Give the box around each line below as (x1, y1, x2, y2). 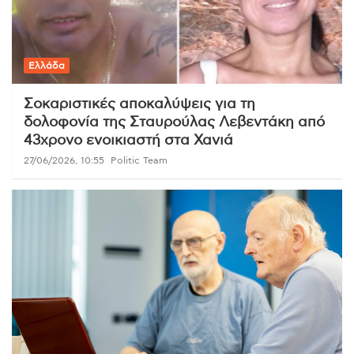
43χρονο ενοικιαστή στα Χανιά (24, 133, 233, 148)
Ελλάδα (28, 60, 65, 70)
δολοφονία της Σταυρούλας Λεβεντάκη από (24, 115, 325, 130)
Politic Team (111, 155, 168, 165)
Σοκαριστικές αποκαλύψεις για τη (24, 96, 255, 111)
